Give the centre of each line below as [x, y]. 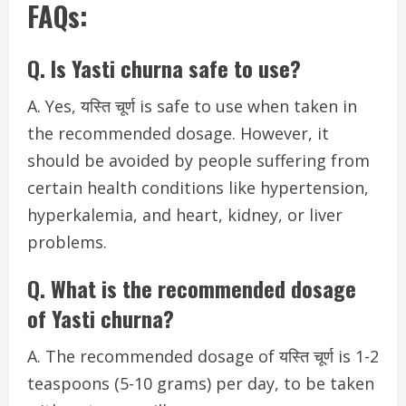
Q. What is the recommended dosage [192, 288]
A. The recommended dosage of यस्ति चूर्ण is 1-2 [203, 356]
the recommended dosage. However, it [178, 133]
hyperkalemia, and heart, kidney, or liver [185, 215]
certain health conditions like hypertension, [198, 188]
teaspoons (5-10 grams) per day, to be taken [201, 383]
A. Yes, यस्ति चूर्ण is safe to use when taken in [192, 106]
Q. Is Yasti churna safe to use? [164, 68]
